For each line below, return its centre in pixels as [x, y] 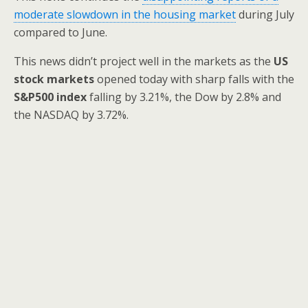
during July [265, 14]
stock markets [54, 79]
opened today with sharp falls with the [194, 79]
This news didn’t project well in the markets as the [144, 61]
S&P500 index [50, 97]
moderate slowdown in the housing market [125, 14]
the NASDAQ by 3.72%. [71, 115]
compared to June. [60, 32]
